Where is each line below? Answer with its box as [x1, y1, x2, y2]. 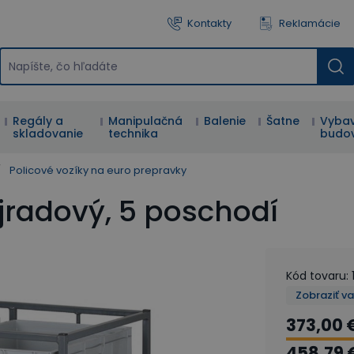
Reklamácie [279, 16, 341, 31]
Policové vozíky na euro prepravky [9, 163, 186, 178]
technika [108, 126, 159, 141]
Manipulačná [108, 113, 183, 129]
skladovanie [13, 126, 84, 141]
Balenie [204, 113, 247, 129]
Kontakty [187, 16, 232, 31]
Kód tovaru [286, 268, 346, 284]
